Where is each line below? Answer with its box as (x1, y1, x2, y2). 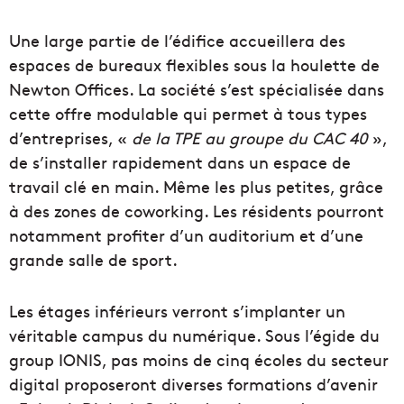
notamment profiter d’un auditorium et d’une (9, 224, 363, 247)
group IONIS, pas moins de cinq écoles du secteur (9, 348, 389, 372)
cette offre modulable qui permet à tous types (9, 102, 367, 125)
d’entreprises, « (9, 126, 132, 150)
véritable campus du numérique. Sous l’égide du (9, 324, 380, 347)
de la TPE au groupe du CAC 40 (132, 126, 368, 150)
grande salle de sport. (9, 248, 178, 271)
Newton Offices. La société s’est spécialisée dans (9, 78, 384, 101)
